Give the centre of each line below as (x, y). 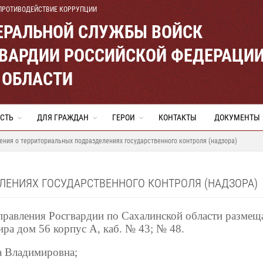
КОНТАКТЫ (178, 117)
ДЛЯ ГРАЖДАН (63, 117)
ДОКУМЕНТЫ (237, 117)
